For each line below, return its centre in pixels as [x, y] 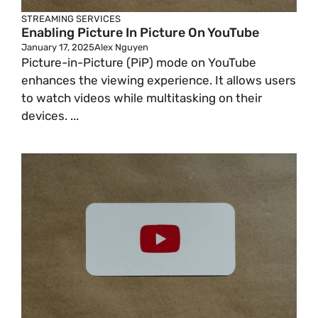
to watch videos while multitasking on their [142, 98]
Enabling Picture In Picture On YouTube [140, 33]
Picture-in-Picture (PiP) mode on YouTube [139, 62]
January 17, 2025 [58, 47]
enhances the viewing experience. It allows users [159, 80]
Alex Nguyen [121, 47]
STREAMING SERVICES [71, 19]
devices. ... [50, 116]
